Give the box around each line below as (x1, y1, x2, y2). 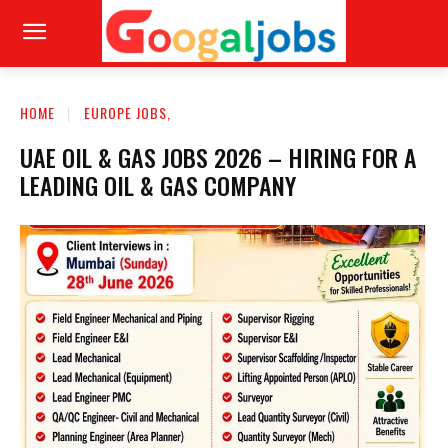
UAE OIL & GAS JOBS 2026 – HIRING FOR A (20, 138, 417, 175)
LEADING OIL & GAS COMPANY (20, 166, 296, 203)
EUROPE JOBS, (84, 101, 171, 123)
